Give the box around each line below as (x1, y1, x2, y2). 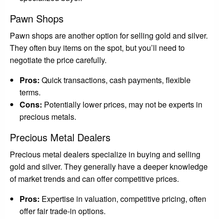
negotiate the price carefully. (10, 54, 107, 66)
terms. (20, 86, 41, 98)
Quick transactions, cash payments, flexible (40, 74, 191, 86)
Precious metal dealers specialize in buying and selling (10, 148, 200, 160)
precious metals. (20, 110, 76, 122)
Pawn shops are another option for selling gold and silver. (10, 29, 208, 41)
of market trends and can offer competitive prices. (10, 173, 179, 184)
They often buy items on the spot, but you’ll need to (10, 42, 185, 53)
